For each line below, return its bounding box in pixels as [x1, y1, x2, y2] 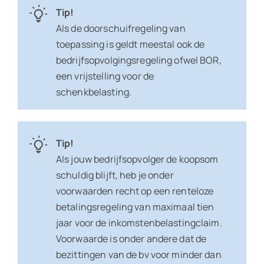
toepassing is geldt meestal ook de [55, 38, 205, 51]
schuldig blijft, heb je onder [55, 169, 174, 182]
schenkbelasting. [55, 85, 134, 99]
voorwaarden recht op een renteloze [55, 184, 214, 198]
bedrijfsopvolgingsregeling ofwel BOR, [55, 54, 222, 67]
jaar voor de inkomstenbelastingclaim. [55, 216, 222, 230]
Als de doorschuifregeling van [55, 22, 186, 35]
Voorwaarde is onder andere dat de [55, 232, 207, 246]
